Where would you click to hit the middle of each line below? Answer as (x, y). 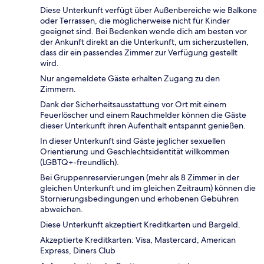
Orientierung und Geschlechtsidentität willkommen (135, 151)
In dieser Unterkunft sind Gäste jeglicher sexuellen (133, 141)
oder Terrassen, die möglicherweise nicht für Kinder (135, 20)
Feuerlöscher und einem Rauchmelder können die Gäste (143, 115)
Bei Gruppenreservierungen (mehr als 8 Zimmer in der (140, 177)
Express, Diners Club (78, 250)
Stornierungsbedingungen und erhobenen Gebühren (139, 198)
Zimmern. (58, 89)
